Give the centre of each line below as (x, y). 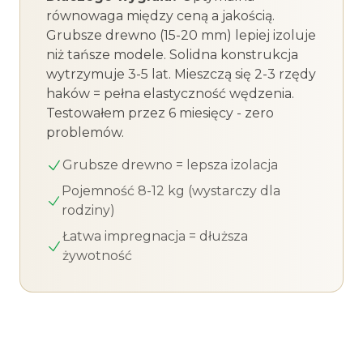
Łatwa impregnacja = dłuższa (155, 236)
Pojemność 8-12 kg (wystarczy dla (171, 191)
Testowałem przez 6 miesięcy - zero (160, 113)
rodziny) (88, 210)
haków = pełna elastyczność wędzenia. (170, 94)
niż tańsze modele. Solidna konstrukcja (172, 55)
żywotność (97, 256)
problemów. (85, 132)
